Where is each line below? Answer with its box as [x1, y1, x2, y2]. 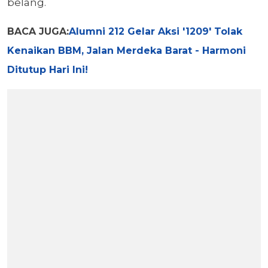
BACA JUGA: [7, 26, 69, 38]
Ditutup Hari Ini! [7, 64, 88, 76]
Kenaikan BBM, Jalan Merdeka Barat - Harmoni [7, 45, 246, 57]
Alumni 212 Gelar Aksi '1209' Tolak [69, 26, 242, 38]
